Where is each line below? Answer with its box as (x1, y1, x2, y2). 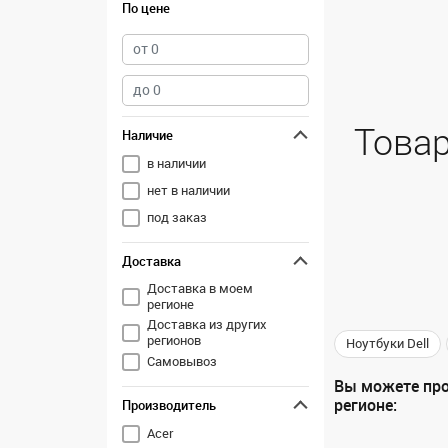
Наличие (122, 128, 173, 143)
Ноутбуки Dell (346, 336, 429, 351)
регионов (146, 333, 201, 348)
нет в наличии (146, 183, 230, 198)
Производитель (122, 398, 216, 413)
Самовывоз (146, 354, 217, 369)
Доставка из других (146, 317, 267, 332)
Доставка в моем (146, 281, 253, 296)
